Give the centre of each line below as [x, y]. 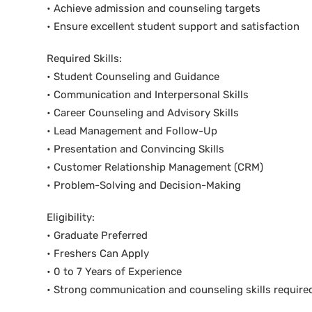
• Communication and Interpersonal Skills [148, 95]
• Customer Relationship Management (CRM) [155, 167]
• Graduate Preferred [97, 235]
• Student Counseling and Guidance [133, 77]
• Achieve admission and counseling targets [154, 8]
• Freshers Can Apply [98, 253]
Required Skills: [84, 58]
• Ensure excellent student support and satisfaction [173, 26]
